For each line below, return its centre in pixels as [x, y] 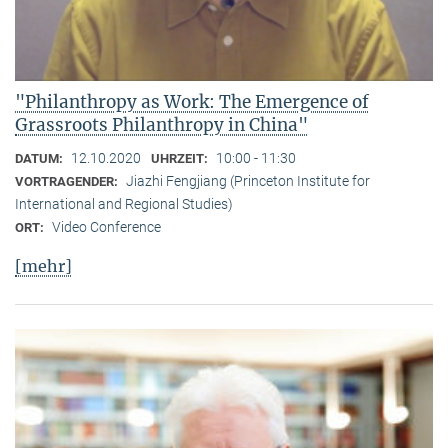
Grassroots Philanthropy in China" [161, 125]
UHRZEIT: [181, 159]
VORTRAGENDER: [68, 182]
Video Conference [106, 227]
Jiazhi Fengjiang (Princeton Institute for [248, 181]
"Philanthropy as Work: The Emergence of [192, 102]
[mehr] [43, 265]
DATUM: [40, 159]
